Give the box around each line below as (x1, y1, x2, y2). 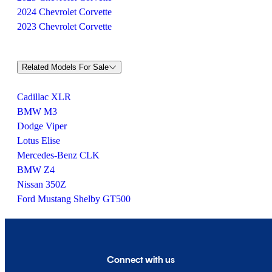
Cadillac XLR (17, 91, 71, 102)
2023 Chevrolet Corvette (17, 21, 112, 32)
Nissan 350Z (17, 178, 66, 189)
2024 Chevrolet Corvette (17, 7, 112, 18)
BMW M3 (17, 106, 57, 117)
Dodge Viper (17, 120, 67, 131)
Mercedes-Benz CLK (17, 149, 100, 160)
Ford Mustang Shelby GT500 (17, 193, 131, 204)
